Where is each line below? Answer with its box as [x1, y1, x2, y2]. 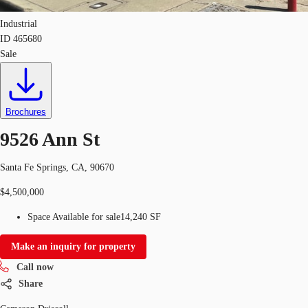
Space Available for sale [27, 211, 120, 222]
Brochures [5, 107, 46, 117]
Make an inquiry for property [11, 241, 135, 252]
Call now [16, 261, 54, 272]
